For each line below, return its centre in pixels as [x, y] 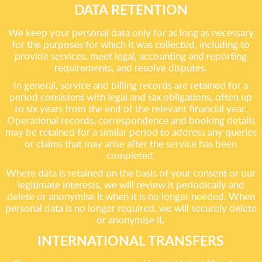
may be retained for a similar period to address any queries [131, 132]
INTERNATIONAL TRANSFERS [131, 240]
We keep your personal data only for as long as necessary [131, 32]
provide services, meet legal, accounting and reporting [131, 56]
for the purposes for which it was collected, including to [131, 44]
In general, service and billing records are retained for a [131, 85]
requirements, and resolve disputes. [131, 68]
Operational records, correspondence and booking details [131, 120]
